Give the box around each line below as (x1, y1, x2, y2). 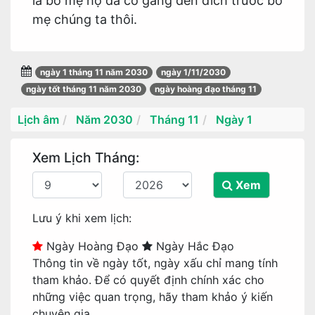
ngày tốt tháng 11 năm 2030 (26, 84, 141, 94)
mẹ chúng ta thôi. (32, 12, 137, 27)
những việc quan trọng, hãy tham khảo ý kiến (32, 290, 273, 304)
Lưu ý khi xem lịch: (32, 211, 131, 225)
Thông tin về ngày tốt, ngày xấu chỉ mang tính (32, 256, 278, 270)
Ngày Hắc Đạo (153, 239, 234, 253)
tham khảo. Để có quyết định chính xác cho (32, 273, 264, 287)
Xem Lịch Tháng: (32, 149, 139, 166)
